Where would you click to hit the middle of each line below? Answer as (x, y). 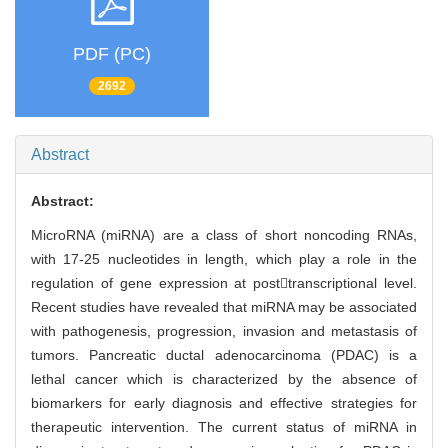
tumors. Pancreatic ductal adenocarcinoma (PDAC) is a (224, 355)
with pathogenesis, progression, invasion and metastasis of (224, 331)
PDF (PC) (112, 53)
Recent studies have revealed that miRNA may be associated (224, 307)
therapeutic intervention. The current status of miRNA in (224, 427)
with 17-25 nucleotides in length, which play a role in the (224, 259)
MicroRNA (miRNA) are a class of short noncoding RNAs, (224, 235)
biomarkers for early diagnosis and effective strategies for (224, 403)
